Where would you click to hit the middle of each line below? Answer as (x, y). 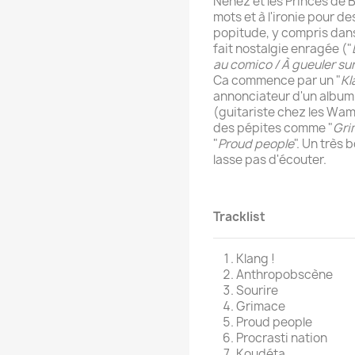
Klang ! (256, 259)
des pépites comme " (273, 128)
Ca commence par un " (277, 81)
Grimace (261, 307)
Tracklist (239, 217)
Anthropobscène (284, 275)
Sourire (257, 291)
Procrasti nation (282, 338)
